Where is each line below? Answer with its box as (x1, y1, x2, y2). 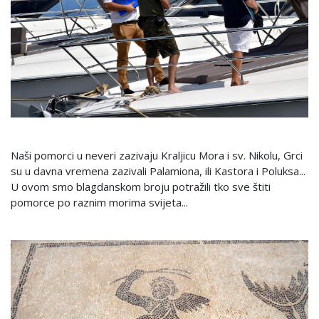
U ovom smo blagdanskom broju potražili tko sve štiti (11, 179, 271, 194)
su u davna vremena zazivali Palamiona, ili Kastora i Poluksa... (11, 163, 305, 178)
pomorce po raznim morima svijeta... (11, 194, 188, 209)
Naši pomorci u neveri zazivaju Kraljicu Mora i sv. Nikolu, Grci (11, 147, 303, 162)
